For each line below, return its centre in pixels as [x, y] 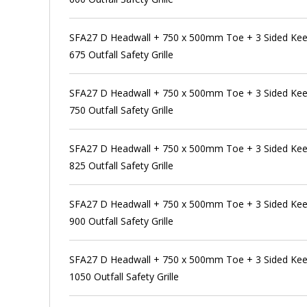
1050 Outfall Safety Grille [124, 276]
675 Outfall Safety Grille [122, 54]
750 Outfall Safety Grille [122, 110]
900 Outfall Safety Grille [122, 221]
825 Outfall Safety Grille [122, 165]
